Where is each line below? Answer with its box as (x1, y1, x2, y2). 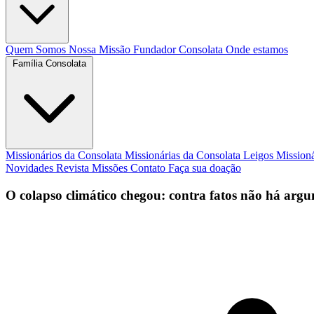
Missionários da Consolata (6, 149, 125, 161)
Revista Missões (56, 162, 130, 174)
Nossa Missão (69, 43, 133, 55)
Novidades (6, 162, 56, 174)
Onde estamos (226, 43, 288, 55)
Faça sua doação (168, 162, 241, 174)
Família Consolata (13, 58, 86, 69)
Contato (130, 162, 168, 174)
